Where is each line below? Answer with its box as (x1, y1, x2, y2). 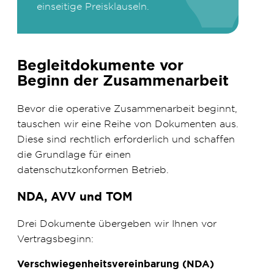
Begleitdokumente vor (17, 56, 183, 76)
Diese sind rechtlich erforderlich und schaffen (17, 133, 235, 146)
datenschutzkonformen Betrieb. (17, 163, 169, 176)
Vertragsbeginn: (17, 232, 94, 245)
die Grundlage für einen (17, 148, 131, 161)
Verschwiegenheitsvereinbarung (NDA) (17, 257, 214, 270)
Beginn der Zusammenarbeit (17, 71, 229, 91)
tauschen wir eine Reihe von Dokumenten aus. (17, 117, 239, 130)
